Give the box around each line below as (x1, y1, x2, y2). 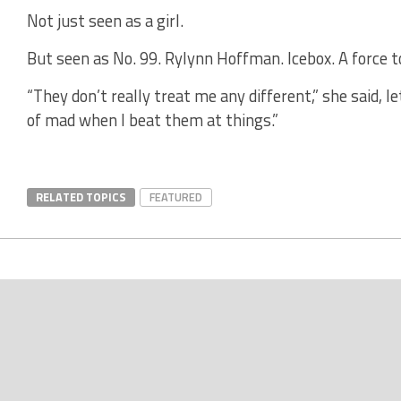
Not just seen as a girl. (27, 8, 183, 34)
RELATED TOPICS (36, 188, 126, 207)
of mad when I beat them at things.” (27, 107, 278, 133)
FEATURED (149, 188, 202, 207)
